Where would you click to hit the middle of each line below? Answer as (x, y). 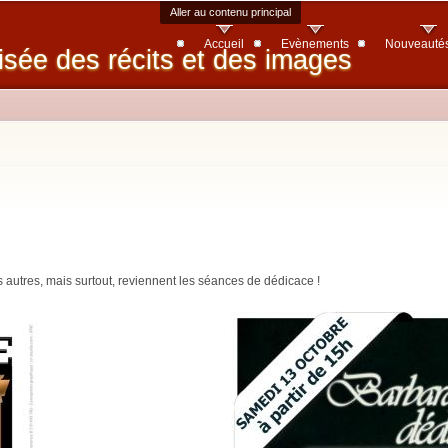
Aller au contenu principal (231, 12)
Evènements (314, 44)
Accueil (224, 44)
